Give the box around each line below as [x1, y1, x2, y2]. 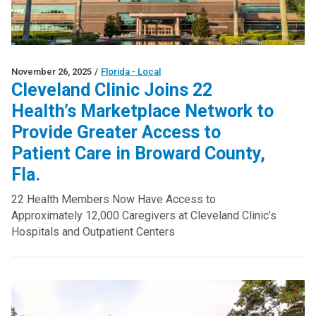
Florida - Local [101, 66, 161, 78]
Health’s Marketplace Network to [11, 101, 274, 122]
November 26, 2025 [11, 66, 92, 78]
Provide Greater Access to [11, 122, 221, 143]
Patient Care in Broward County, [11, 143, 265, 164]
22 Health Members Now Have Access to [11, 193, 216, 207]
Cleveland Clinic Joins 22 [11, 80, 212, 101]
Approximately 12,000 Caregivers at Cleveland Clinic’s [11, 209, 276, 223]
